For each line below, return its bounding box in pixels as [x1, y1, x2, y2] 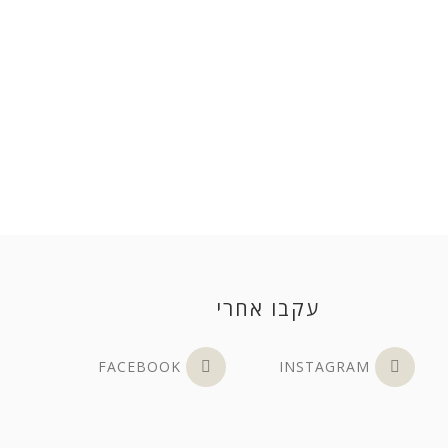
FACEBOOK [97, 356, 181, 376]
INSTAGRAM [278, 356, 370, 376]
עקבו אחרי [216, 294, 321, 322]
